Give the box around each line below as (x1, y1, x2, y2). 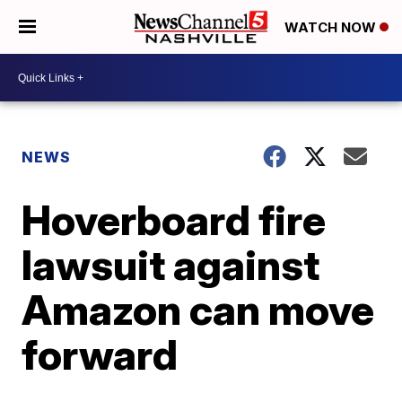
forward (22, 329, 179, 380)
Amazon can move (22, 284, 375, 335)
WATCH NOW (284, 19, 380, 37)
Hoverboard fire (22, 195, 327, 245)
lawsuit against (22, 240, 320, 290)
